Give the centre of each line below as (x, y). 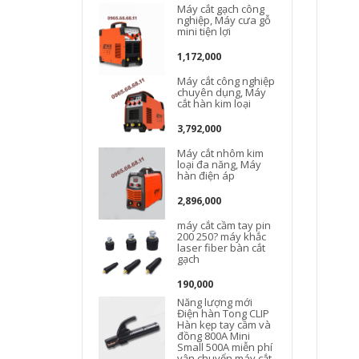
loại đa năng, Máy (220, 164)
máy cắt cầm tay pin (224, 225)
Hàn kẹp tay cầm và (224, 325)
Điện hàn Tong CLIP (224, 313)
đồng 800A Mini (214, 336)
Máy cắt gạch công (221, 9)
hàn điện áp (206, 175)
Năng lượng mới (215, 302)
